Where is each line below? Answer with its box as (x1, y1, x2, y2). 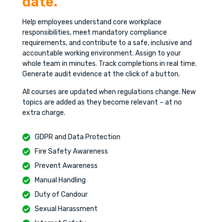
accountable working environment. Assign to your (22, 49, 181, 58)
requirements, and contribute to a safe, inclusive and (22, 39, 192, 48)
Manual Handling (34, 176, 86, 185)
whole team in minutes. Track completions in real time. (22, 59, 197, 68)
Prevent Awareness (34, 162, 98, 170)
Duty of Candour (34, 190, 88, 199)
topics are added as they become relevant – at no (22, 98, 182, 107)
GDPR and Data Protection (34, 133, 120, 142)
